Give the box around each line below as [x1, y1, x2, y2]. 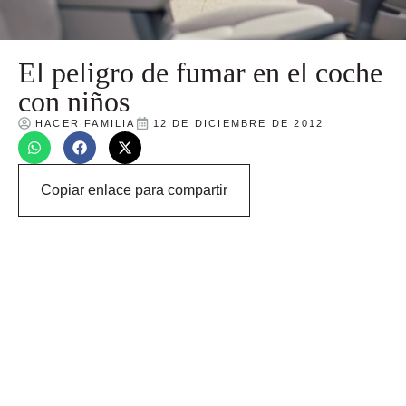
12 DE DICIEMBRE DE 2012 [152, 117, 324, 129]
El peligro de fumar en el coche [18, 55, 382, 89]
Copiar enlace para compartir [41, 181, 227, 198]
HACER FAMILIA [35, 117, 136, 129]
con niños [18, 84, 130, 118]
